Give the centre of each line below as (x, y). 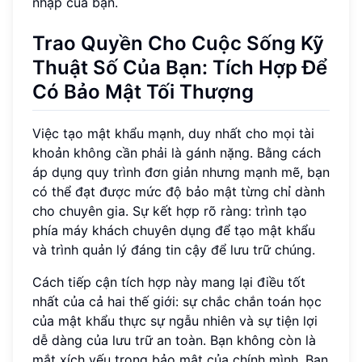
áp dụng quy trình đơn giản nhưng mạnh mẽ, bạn (181, 173)
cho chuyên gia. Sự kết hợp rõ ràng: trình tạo (170, 211)
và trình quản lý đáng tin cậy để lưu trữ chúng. (174, 250)
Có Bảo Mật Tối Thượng (143, 91)
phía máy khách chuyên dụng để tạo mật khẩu (174, 231)
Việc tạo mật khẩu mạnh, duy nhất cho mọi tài (173, 134)
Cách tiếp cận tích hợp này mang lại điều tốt (169, 282)
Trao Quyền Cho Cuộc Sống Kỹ (178, 43)
